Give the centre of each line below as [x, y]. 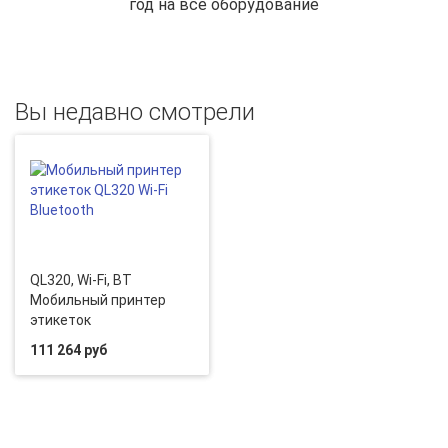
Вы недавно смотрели [135, 112]
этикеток [60, 320]
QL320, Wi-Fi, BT [81, 280]
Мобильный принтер [98, 300]
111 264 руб [68, 350]
